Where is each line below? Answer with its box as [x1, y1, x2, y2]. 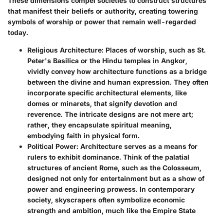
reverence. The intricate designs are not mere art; [27, 110, 193, 119]
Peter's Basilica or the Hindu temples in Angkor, [27, 56, 187, 65]
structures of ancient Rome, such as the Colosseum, [27, 163, 201, 172]
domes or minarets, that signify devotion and [27, 99, 177, 108]
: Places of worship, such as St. [102, 46, 206, 54]
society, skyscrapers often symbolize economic [27, 196, 185, 204]
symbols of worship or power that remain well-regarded [8, 18, 196, 26]
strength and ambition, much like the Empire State [27, 206, 196, 215]
